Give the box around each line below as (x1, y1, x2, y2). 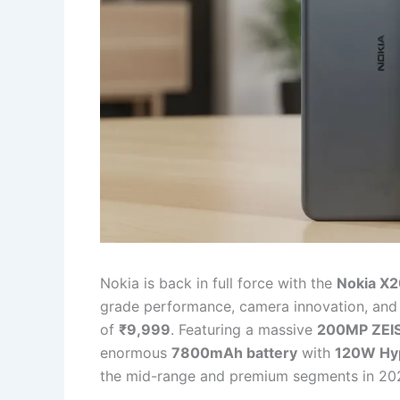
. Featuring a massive (171, 320, 317, 338)
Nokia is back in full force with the (100, 273, 337, 292)
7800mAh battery (171, 343, 297, 362)
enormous (100, 343, 171, 362)
